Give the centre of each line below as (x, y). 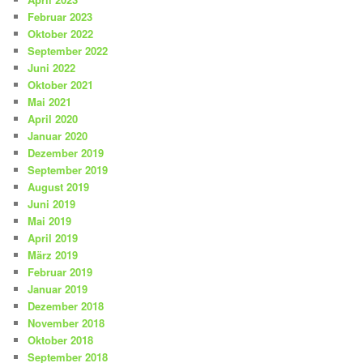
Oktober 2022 (61, 33)
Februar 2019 (60, 271)
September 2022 (68, 50)
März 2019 (53, 254)
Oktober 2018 (61, 340)
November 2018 (66, 322)
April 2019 (53, 237)
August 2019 (59, 186)
